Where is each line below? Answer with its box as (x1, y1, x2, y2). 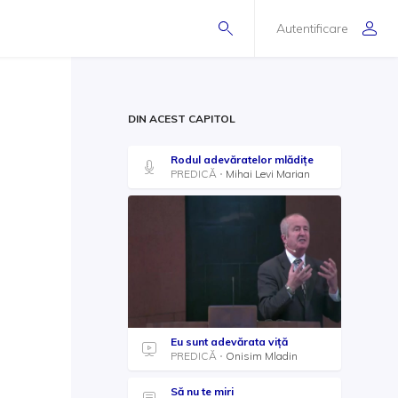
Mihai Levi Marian (226, 167, 310, 180)
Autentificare (276, 20, 348, 36)
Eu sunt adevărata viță (171, 334, 288, 348)
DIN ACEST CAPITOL (128, 112, 235, 125)
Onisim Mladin (226, 348, 298, 362)
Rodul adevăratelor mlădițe (171, 153, 314, 166)
